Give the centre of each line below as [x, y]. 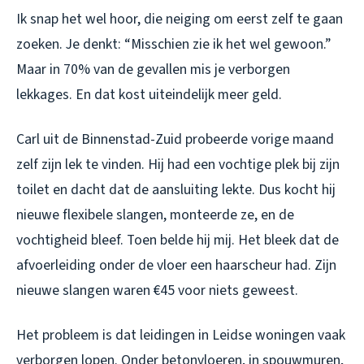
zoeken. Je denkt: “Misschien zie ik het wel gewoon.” [173, 44]
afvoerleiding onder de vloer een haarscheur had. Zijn [176, 265]
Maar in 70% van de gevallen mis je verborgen [153, 69]
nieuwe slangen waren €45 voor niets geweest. [157, 290]
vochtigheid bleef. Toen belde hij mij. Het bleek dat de [178, 240]
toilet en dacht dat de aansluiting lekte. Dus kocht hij [176, 189]
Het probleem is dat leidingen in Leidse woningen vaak [181, 335]
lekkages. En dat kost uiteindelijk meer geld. [149, 94]
